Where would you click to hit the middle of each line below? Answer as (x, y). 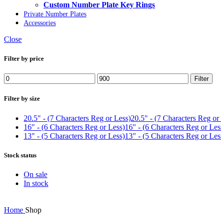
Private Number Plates (55, 14)
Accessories (40, 23)
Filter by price (24, 59)
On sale (36, 174)
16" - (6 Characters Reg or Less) (74, 127)
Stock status (20, 155)
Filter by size (22, 99)
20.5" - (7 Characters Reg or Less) (77, 118)
